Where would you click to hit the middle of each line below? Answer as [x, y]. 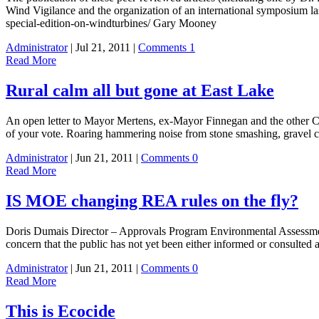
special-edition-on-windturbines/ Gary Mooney [111, 23]
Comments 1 [167, 48]
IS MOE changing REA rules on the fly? [152, 200]
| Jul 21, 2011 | [103, 48]
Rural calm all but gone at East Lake [140, 91]
